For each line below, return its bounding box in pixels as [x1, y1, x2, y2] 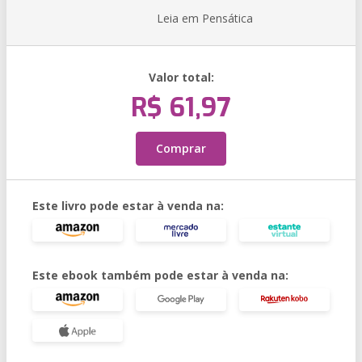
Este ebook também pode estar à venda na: [32, 267, 288, 283]
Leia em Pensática [157, 11, 253, 26]
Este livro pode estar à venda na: [32, 198, 224, 213]
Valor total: [148, 69, 214, 85]
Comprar [156, 141, 206, 156]
